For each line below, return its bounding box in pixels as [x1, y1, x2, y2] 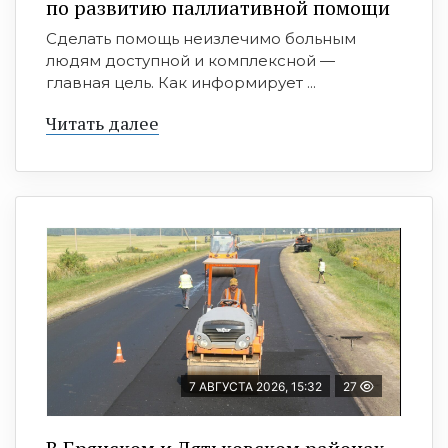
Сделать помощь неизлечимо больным [46, 29, 356, 49]
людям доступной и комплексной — [46, 51, 335, 71]
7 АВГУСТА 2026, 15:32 [189, 379, 322, 395]
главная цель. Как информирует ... [46, 73, 316, 93]
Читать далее [46, 111, 159, 136]
